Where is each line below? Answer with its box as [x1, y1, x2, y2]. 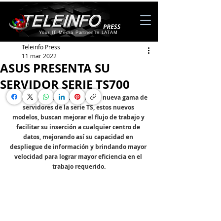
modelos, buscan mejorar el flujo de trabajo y [12, 113, 146, 121]
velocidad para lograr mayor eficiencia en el [14, 152, 144, 161]
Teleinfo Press [22, 43, 60, 51]
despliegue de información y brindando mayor [10, 143, 148, 151]
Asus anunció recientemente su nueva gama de [9, 93, 149, 102]
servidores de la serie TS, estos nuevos [22, 103, 136, 111]
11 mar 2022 [22, 52, 57, 60]
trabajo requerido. [52, 162, 106, 171]
